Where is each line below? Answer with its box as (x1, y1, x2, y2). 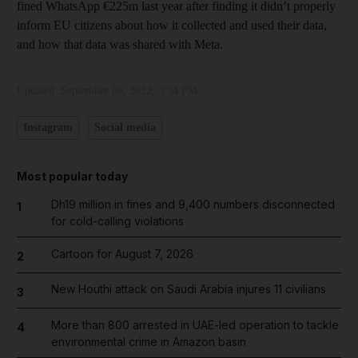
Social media (93, 121, 156, 133)
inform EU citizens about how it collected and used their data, (17, 18, 327, 32)
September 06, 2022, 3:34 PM (61, 84, 197, 97)
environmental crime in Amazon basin (50, 334, 246, 348)
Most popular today (17, 169, 128, 183)
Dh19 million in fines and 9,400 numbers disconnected (50, 197, 335, 211)
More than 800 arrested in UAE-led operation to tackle (50, 317, 339, 332)
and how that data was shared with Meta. (17, 37, 223, 51)
